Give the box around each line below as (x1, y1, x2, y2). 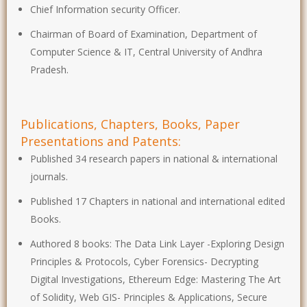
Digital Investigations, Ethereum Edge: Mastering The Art (30, 272, 281, 286)
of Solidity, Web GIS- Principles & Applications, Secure (30, 290, 267, 304)
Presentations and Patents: (21, 132, 181, 149)
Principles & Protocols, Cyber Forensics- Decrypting (30, 254, 258, 268)
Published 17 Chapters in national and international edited (30, 194, 285, 208)
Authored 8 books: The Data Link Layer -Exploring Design (30, 236, 284, 250)
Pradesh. (30, 62, 69, 76)
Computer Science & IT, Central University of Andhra (30, 45, 262, 58)
